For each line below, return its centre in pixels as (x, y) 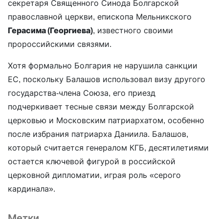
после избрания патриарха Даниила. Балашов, (98, 134)
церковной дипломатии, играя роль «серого (94, 175)
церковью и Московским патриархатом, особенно (106, 120)
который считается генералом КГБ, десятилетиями (108, 148)
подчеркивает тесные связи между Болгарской (101, 107)
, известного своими (133, 31)
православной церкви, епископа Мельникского (100, 17)
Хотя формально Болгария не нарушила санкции (103, 66)
